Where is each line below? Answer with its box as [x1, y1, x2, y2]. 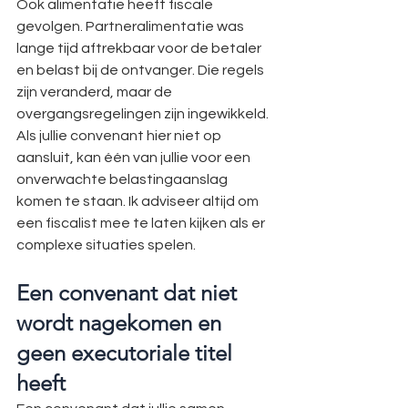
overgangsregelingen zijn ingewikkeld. [16, 107, 271, 121]
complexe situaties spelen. [16, 238, 196, 252]
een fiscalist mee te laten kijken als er [16, 216, 268, 230]
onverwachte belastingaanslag [16, 172, 230, 187]
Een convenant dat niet [16, 280, 242, 306]
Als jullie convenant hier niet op [16, 128, 224, 143]
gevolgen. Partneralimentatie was [16, 19, 247, 34]
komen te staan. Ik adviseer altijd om [16, 194, 261, 209]
